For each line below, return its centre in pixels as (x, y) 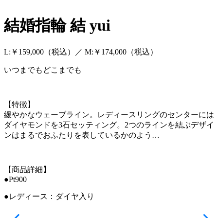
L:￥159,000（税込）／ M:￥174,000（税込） (81, 52)
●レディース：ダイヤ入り (49, 196)
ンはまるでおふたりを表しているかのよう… (82, 135)
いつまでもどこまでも (43, 70)
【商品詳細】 (27, 169)
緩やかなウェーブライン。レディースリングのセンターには (109, 114)
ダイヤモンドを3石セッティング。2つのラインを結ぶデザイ (109, 125)
